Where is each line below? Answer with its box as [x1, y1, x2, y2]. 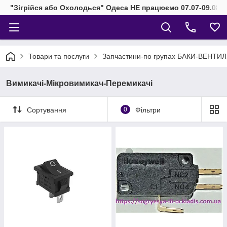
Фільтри [135, 105, 161, 114]
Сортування [27, 105, 66, 114]
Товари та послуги [28, 52, 89, 60]
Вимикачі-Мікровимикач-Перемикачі [6, 79, 153, 88]
